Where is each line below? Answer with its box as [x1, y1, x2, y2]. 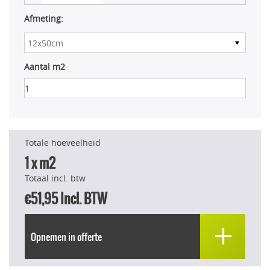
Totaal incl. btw [25, 172, 86, 184]
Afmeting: [24, 13, 63, 24]
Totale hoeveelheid [25, 137, 101, 148]
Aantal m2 [24, 61, 65, 72]
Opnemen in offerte [31, 229, 102, 244]
